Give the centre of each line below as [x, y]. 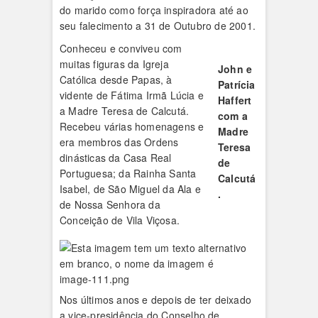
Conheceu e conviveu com [121, 48]
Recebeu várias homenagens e [132, 126]
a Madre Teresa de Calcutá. [125, 111]
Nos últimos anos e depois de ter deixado [155, 300]
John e [235, 69]
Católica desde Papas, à [116, 79]
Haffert [235, 100]
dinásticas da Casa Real [116, 158]
